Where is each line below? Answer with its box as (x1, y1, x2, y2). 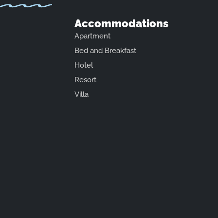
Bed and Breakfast (74, 46, 137, 55)
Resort (74, 75, 97, 84)
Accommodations (74, 17, 169, 30)
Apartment (74, 31, 111, 40)
